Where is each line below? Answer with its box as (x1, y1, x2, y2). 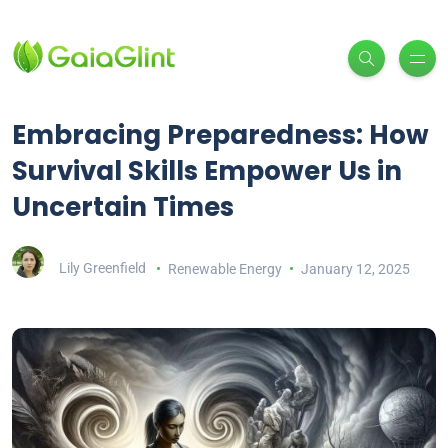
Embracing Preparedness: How (12, 117, 429, 154)
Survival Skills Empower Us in (12, 153, 402, 190)
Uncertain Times (12, 189, 234, 226)
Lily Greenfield (59, 260, 146, 277)
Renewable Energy (167, 260, 282, 277)
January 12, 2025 (300, 260, 410, 277)
